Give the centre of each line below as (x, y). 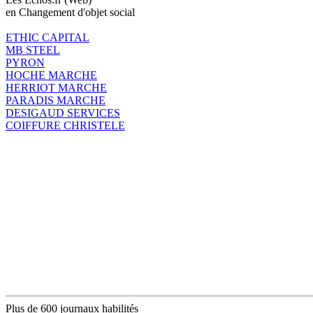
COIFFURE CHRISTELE (65, 125)
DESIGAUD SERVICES (63, 112)
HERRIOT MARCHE (56, 87)
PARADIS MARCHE (56, 100)
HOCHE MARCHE (51, 75)
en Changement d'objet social (70, 12)
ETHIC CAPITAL (48, 37)
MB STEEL (33, 50)
